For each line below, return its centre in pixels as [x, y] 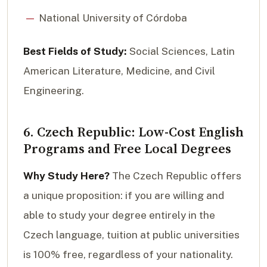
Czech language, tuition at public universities [131, 235]
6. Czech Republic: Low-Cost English [133, 131]
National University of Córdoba [113, 18]
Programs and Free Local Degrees [127, 148]
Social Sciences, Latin [181, 51]
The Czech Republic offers [176, 176]
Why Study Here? [66, 176]
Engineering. [54, 90]
